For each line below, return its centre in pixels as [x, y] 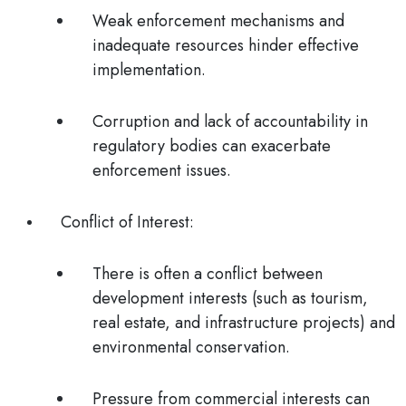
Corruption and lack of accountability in [230, 121]
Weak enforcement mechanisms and [218, 21]
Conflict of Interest [125, 222]
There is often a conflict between [208, 274]
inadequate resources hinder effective [226, 45]
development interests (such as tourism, [230, 298]
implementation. [149, 70]
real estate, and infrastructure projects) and [244, 323]
